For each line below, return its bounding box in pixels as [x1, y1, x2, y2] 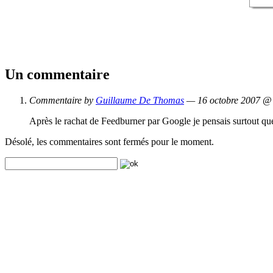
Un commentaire [5, 66, 110, 82]
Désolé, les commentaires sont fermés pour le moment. [5, 136, 214, 147]
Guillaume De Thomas [96, 94, 184, 105]
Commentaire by [29, 94, 96, 105]
